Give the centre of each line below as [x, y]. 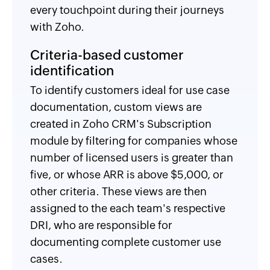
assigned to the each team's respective [128, 208]
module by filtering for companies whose [134, 141]
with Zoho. [57, 27]
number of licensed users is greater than [132, 158]
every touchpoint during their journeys [127, 10]
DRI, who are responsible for [101, 225]
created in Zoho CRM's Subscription [121, 124]
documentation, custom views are [116, 107]
